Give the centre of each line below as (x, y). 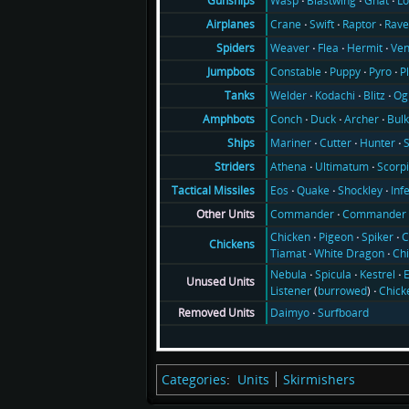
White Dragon (350, 253)
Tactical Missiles (213, 191)
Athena (289, 166)
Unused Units (220, 282)
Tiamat (288, 253)
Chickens (231, 245)
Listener (291, 290)
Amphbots (228, 120)
